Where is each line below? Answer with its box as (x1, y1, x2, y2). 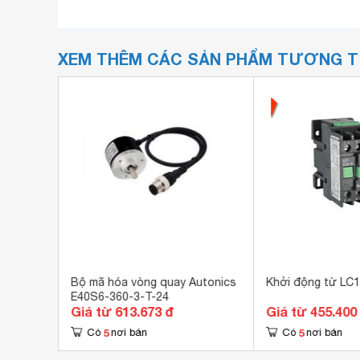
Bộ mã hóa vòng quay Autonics (70, 276, 236, 288)
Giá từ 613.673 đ (70, 304, 174, 319)
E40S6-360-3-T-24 (70, 290, 169, 303)
